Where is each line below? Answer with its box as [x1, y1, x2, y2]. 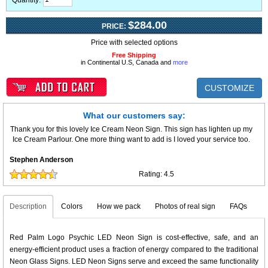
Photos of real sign [155, 202, 215, 211]
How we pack [97, 202, 141, 211]
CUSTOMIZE [205, 83, 254, 93]
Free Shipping [112, 51, 156, 59]
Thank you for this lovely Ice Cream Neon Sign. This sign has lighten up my [10, 125, 252, 134]
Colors [61, 202, 83, 211]
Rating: [139, 170, 164, 179]
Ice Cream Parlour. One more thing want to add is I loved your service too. [12, 135, 250, 144]
